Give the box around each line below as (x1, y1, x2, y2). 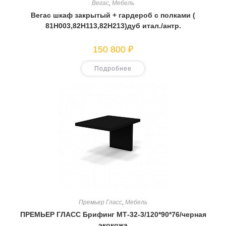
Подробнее (94, 65, 132, 72)
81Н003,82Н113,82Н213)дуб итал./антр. (45, 22, 181, 30)
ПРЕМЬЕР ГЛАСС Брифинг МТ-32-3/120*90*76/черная (20, 210, 206, 218)
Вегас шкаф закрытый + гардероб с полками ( (31, 11, 195, 19)
